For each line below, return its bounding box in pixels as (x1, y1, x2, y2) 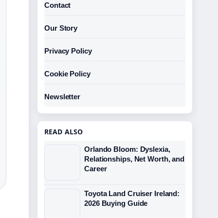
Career (84, 164, 107, 173)
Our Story (44, 24, 78, 32)
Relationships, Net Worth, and (84, 155, 185, 163)
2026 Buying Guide (84, 199, 148, 207)
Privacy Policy (44, 47, 92, 55)
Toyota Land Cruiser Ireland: (84, 189, 180, 198)
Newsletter (44, 92, 80, 101)
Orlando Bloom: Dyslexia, (84, 145, 170, 153)
